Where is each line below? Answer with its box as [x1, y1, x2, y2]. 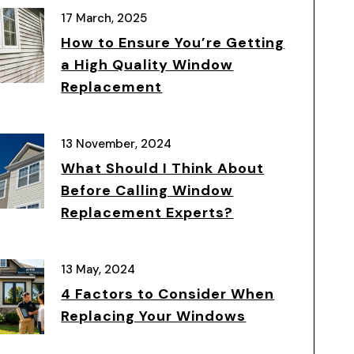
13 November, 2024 [61, 136, 172, 152]
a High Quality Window [61, 55, 234, 74]
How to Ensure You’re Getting [61, 33, 285, 52]
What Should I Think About [61, 159, 265, 178]
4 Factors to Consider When [61, 284, 275, 303]
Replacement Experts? [61, 203, 234, 222]
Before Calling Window [61, 181, 234, 200]
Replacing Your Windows [61, 307, 247, 326]
